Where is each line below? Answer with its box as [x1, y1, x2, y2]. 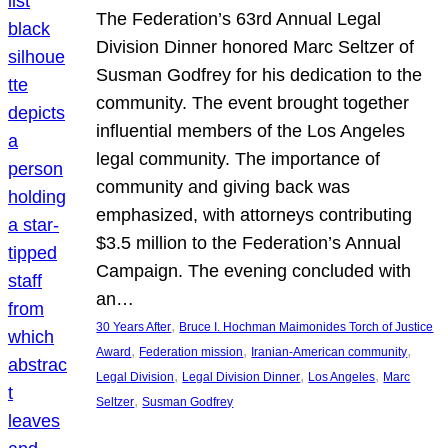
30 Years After [96, 319, 172, 334]
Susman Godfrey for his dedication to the [96, 64, 423, 85]
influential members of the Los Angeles [96, 120, 406, 141]
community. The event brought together [96, 92, 410, 113]
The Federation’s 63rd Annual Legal [96, 8, 382, 29]
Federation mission [139, 344, 244, 359]
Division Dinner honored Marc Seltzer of [96, 36, 415, 57]
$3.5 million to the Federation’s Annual [96, 232, 402, 253]
